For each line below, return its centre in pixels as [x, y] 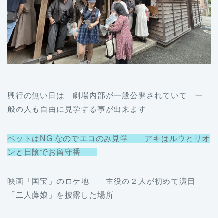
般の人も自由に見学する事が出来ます [77, 109]
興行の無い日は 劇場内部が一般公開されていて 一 [106, 95]
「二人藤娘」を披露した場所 [61, 195]
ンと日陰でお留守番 [52, 152]
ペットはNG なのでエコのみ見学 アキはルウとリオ [109, 138]
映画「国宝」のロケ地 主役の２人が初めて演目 [101, 181]
